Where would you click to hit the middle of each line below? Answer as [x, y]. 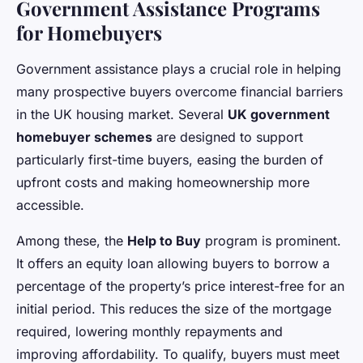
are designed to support [228, 137]
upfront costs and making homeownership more [163, 182]
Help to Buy [164, 240]
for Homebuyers [89, 32]
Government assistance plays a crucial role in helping [179, 68]
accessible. [50, 205]
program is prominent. [271, 240]
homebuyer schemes [84, 137]
